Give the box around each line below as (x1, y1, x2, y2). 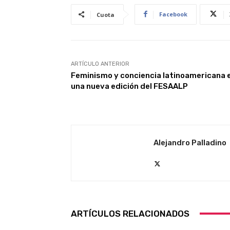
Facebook (159, 10, 187, 18)
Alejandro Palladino (154, 138, 226, 147)
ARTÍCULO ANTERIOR (71, 60, 129, 67)
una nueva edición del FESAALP (71, 81, 188, 91)
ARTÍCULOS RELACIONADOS (71, 208, 189, 219)
